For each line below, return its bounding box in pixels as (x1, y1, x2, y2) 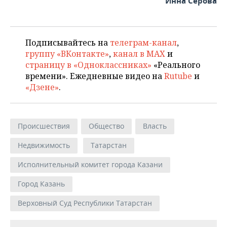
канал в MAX (113, 48, 165, 60)
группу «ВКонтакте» (25, 48, 109, 60)
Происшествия (18, 121, 70, 131)
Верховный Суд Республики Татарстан (18, 198, 152, 208)
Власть (143, 121, 167, 131)
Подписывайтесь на (25, 37, 110, 49)
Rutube (164, 70, 192, 82)
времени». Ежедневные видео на (25, 70, 164, 82)
